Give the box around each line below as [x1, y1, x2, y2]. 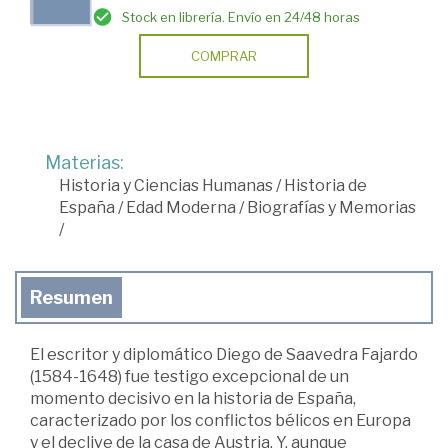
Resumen [30, 287, 113, 309]
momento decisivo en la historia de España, [30, 389, 356, 409]
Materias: [45, 152, 124, 174]
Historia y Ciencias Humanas [59, 176, 273, 196]
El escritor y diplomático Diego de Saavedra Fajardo [30, 345, 418, 365]
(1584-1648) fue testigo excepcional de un [30, 367, 349, 387]
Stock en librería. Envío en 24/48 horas [122, 9, 360, 26]
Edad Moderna [126, 198, 236, 218]
